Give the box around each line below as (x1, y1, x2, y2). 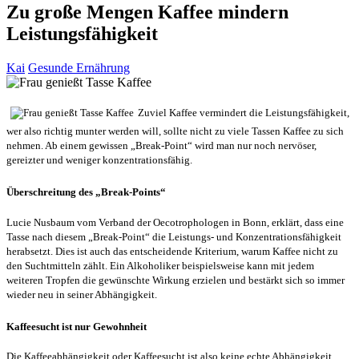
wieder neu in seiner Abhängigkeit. (6, 288, 157, 301)
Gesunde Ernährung (28, 61, 130, 75)
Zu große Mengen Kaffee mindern (6, 2, 288, 23)
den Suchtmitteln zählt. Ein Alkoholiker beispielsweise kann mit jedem (6, 259, 314, 272)
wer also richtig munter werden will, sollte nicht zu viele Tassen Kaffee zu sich (6, 125, 344, 138)
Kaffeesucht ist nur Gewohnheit (6, 320, 147, 333)
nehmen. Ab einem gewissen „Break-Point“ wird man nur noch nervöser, (6, 139, 317, 152)
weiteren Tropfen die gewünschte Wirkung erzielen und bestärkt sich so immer (6, 273, 345, 286)
